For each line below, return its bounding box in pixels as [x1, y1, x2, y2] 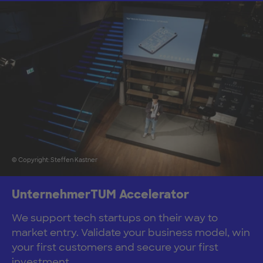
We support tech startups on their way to [12, 211, 218, 225]
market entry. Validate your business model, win [12, 226, 250, 240]
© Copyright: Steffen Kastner [12, 156, 97, 164]
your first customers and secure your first [12, 241, 218, 254]
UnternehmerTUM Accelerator [12, 187, 189, 203]
